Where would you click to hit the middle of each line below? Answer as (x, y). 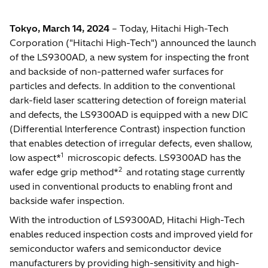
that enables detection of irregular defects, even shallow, (131, 143)
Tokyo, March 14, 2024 (60, 28)
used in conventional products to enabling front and (121, 186)
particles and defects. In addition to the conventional (122, 86)
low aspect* (35, 157)
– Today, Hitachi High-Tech (169, 28)
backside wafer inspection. (67, 200)
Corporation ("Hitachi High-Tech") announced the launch (133, 42)
